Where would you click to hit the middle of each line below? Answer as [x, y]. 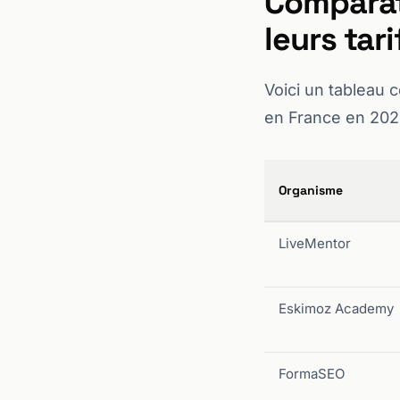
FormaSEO [312, 374]
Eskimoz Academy [336, 308]
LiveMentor [315, 243]
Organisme [311, 190]
